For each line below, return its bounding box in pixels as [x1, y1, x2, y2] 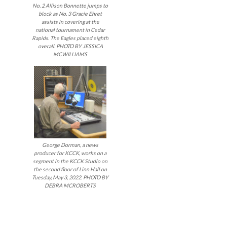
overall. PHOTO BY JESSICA [37, 43, 103, 49]
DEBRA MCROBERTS [45, 182, 96, 188]
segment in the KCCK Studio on [33, 158, 108, 164]
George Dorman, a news [42, 141, 99, 148]
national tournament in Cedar [35, 26, 105, 33]
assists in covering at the [41, 18, 99, 25]
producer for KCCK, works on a [34, 149, 107, 156]
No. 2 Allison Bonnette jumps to [32, 2, 108, 9]
